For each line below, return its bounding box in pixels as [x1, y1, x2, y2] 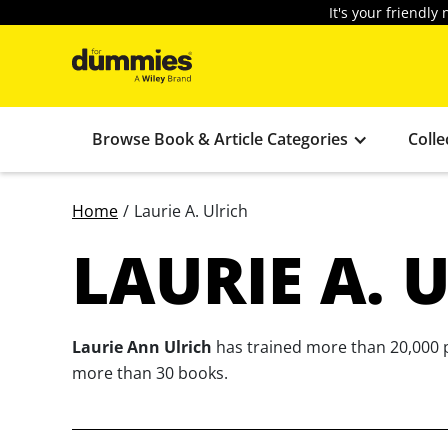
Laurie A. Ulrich [134, 200, 248, 222]
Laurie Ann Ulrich [72, 336, 212, 358]
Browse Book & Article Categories [92, 128, 348, 150]
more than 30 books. [72, 362, 228, 384]
